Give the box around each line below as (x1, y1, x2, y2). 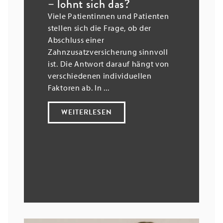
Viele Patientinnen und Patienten (48, 10, 169, 21)
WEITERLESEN (61, 107, 112, 117)
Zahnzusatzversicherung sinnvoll (48, 46, 168, 57)
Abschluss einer (48, 34, 105, 45)
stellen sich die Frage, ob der (48, 22, 151, 33)
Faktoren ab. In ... (48, 82, 110, 93)
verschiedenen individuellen (48, 70, 152, 81)
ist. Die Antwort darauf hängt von (48, 58, 170, 69)
